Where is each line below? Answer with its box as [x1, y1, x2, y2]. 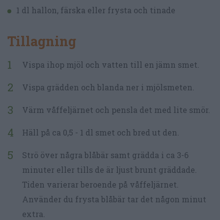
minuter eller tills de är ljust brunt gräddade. [22, 164, 197, 175]
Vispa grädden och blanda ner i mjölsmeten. [22, 82, 194, 92]
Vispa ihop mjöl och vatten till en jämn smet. [22, 59, 199, 70]
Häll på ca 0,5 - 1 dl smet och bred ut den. [22, 127, 179, 137]
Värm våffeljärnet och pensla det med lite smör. [22, 104, 210, 115]
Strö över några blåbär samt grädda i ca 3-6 [22, 149, 189, 160]
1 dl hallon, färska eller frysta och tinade [16, 4, 175, 15]
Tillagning [7, 32, 76, 50]
